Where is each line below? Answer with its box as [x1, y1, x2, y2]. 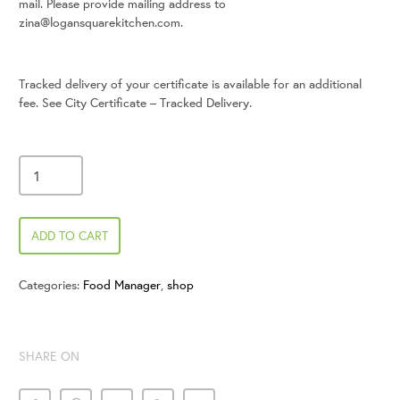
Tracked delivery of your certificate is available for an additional [19, 76, 362, 93]
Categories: [19, 277, 83, 294]
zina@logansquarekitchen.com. [19, 14, 183, 31]
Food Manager [83, 277, 161, 294]
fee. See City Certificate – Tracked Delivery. [19, 95, 252, 112]
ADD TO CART [31, 228, 108, 245]
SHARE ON [19, 348, 79, 365]
